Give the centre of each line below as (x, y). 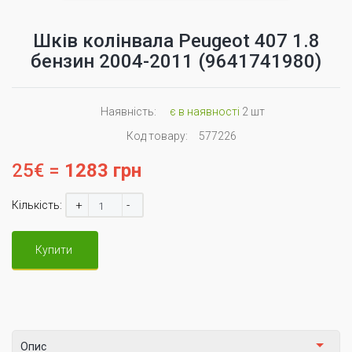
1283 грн (103, 170)
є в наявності (205, 112)
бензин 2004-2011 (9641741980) (176, 61)
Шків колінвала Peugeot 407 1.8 (176, 41)
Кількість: (37, 205)
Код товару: (157, 136)
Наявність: (128, 112)
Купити (54, 250)
